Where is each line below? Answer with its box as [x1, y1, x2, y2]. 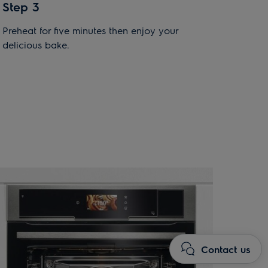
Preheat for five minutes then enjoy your [2, 24, 178, 36]
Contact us [201, 242, 251, 255]
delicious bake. [2, 38, 69, 51]
